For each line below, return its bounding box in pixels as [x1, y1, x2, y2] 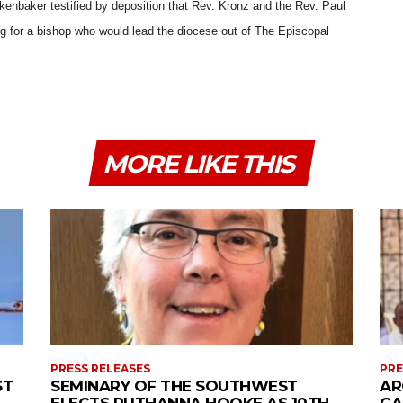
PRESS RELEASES [50, 362, 150, 376]
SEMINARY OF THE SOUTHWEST [50, 377, 298, 396]
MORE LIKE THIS [102, 148, 293, 179]
